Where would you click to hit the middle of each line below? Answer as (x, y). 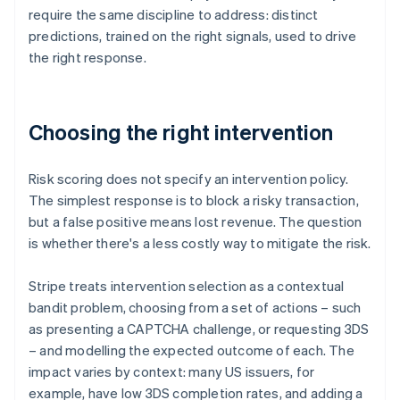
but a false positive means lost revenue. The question (196, 222)
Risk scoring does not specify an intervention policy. (189, 179)
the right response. (87, 58)
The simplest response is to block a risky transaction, (194, 200)
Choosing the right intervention (181, 132)
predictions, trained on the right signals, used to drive (193, 36)
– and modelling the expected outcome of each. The (192, 350)
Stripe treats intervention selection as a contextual (187, 286)
